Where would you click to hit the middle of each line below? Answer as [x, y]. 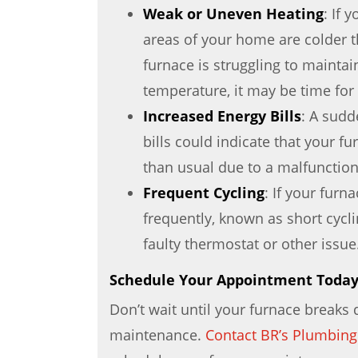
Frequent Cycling [204, 193]
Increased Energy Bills [223, 116]
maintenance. [157, 335]
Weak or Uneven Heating [234, 14]
